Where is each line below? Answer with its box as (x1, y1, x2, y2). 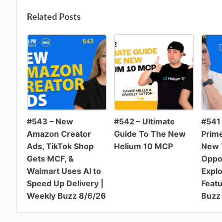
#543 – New (27, 116, 74, 126)
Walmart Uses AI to (27, 166, 102, 176)
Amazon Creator (27, 128, 92, 139)
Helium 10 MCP (113, 141, 173, 151)
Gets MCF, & (27, 153, 74, 164)
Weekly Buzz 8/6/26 (27, 190, 107, 201)
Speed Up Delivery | (27, 178, 104, 188)
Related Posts (27, 12, 81, 22)
